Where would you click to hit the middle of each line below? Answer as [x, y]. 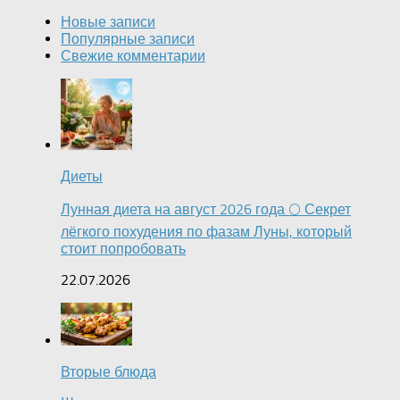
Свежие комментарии [133, 56]
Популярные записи [128, 39]
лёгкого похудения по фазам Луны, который [206, 232]
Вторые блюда [108, 372]
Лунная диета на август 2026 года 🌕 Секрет [206, 210]
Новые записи [108, 22]
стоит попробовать [123, 249]
